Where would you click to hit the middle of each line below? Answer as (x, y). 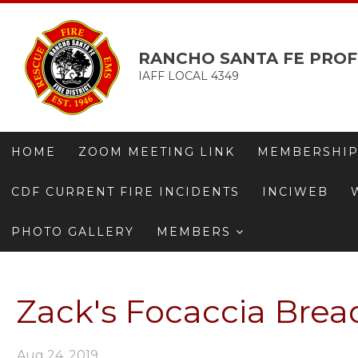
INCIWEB (295, 192)
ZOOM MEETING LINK (157, 152)
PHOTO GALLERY (73, 232)
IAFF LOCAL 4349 (188, 76)
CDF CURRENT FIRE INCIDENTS (125, 192)
